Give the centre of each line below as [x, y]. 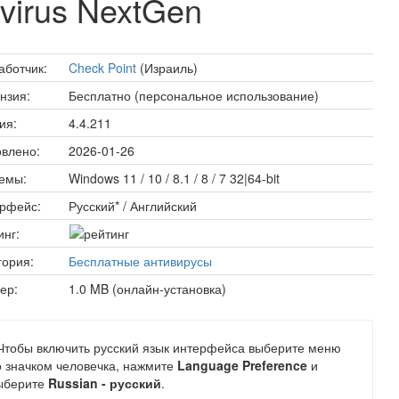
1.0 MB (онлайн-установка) [147, 289]
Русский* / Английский [132, 206]
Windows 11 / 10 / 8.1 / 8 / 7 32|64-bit [174, 178]
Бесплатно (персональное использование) [193, 95]
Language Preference [242, 365]
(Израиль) [167, 68]
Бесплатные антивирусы [140, 261]
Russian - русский [104, 383]
